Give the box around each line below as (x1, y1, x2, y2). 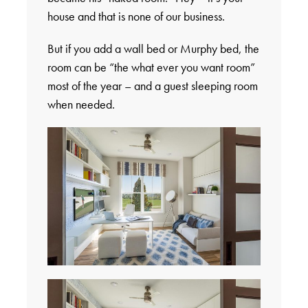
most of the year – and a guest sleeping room (47, 77, 258, 93)
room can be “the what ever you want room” (47, 58, 255, 75)
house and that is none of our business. (47, 8, 225, 24)
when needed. (47, 96, 115, 112)
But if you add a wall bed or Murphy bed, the (47, 40, 259, 56)
